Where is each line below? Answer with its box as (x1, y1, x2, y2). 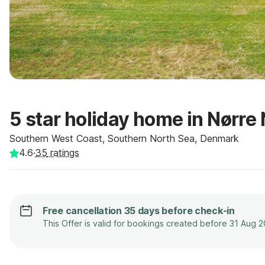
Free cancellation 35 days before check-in (43, 205, 235, 216)
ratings (47, 147, 79, 159)
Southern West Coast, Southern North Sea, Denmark (9, 132, 239, 144)
